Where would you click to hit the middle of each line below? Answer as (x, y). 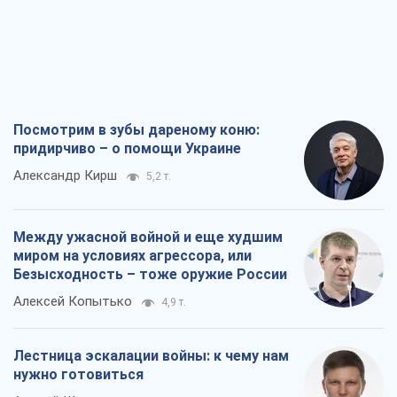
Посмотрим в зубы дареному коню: (136, 130)
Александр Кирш (65, 176)
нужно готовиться (78, 375)
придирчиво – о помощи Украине (127, 149)
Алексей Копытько (73, 302)
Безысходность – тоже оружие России (150, 275)
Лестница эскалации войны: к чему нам (151, 356)
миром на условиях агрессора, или (132, 256)
